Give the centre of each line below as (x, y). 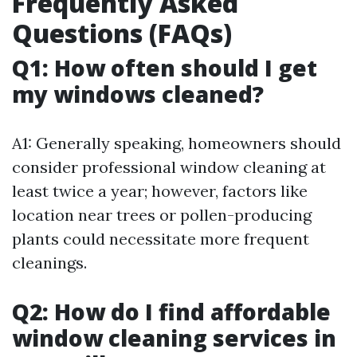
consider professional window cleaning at (169, 167)
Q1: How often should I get (165, 68)
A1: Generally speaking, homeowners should (177, 143)
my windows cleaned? (138, 94)
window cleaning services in (174, 338)
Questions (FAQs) (122, 33)
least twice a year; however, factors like (160, 191)
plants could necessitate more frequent (161, 239)
